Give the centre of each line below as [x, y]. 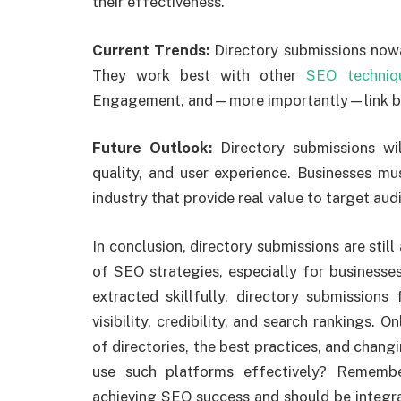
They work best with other [200, 75]
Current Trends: [151, 50]
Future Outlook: [156, 148]
